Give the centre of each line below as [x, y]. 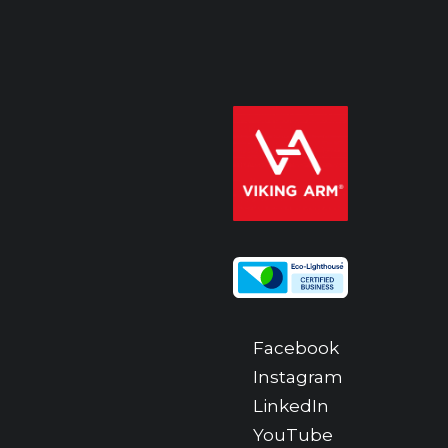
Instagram [298, 377]
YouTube [293, 435]
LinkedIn [291, 406]
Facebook [296, 348]
